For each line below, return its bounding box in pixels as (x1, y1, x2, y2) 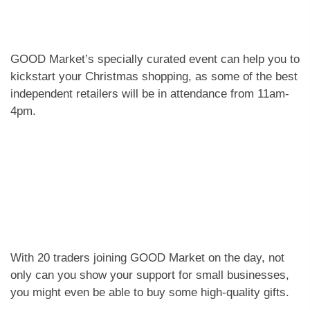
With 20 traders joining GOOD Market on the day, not (10, 251, 284, 265)
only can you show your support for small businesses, (10, 268, 289, 282)
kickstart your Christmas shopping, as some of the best (10, 70, 298, 84)
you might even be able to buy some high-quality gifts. (10, 286, 293, 300)
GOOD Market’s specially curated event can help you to (10, 53, 300, 66)
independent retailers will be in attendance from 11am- (10, 87, 289, 101)
